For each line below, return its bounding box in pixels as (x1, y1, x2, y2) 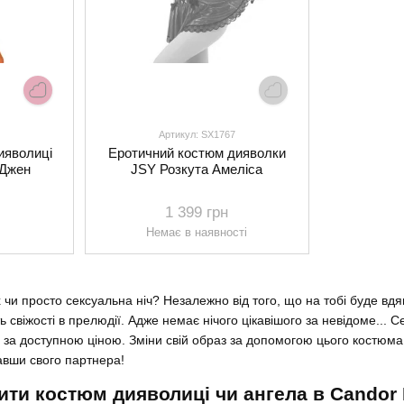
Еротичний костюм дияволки (107, 145, 286, 161)
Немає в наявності (146, 225, 248, 240)
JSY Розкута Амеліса (131, 161, 263, 178)
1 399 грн (165, 204, 229, 222)
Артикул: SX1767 (158, 129, 235, 141)
